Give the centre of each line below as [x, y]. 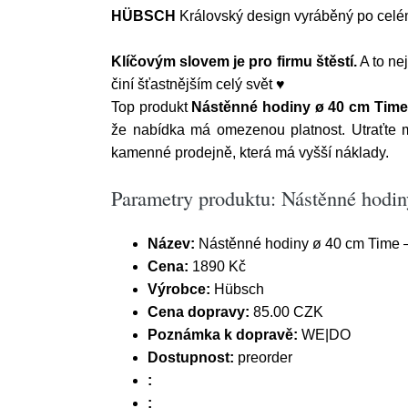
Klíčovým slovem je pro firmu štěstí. [234, 61]
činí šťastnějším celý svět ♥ [198, 84]
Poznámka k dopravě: [223, 335]
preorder [263, 357]
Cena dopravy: [199, 312]
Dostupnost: [191, 357]
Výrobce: [179, 289]
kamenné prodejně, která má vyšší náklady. [250, 153]
